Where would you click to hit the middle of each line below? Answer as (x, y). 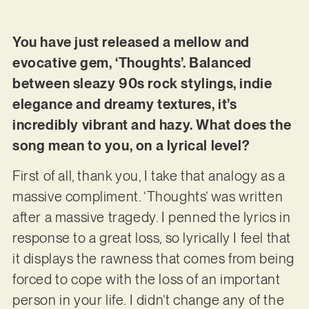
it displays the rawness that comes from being (153, 259)
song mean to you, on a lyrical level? (131, 145)
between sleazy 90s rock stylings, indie (142, 83)
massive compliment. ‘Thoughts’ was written (148, 197)
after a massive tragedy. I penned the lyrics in (151, 218)
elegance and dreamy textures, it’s (124, 104)
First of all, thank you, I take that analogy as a (149, 176)
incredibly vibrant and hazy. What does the (152, 124)
